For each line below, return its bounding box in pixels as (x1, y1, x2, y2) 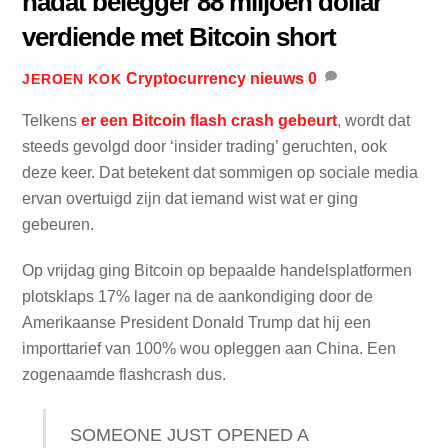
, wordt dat (337, 111, 411, 129)
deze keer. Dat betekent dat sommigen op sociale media (22, 163, 419, 181)
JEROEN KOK (22, 70, 122, 87)
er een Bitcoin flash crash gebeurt (77, 111, 338, 129)
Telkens (22, 111, 78, 129)
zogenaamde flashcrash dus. (22, 366, 227, 384)
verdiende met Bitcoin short (22, 23, 336, 52)
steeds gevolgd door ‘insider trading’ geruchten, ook (22, 137, 388, 155)
